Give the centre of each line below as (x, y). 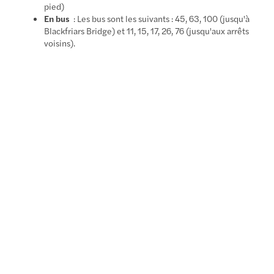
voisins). (60, 43)
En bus (57, 18)
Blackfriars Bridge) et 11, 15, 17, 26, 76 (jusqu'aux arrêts (147, 30)
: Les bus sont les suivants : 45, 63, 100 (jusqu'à (160, 18)
